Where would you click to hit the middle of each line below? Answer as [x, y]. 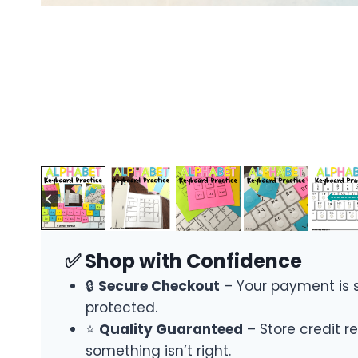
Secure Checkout [159, 286]
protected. [121, 308]
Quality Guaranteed [171, 330]
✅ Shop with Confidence [183, 261]
